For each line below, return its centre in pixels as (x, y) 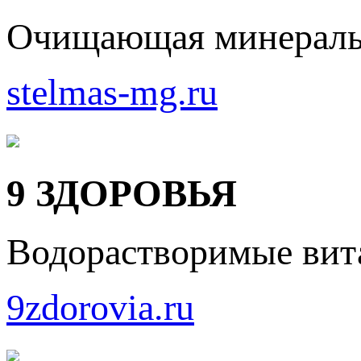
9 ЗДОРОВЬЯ (122, 193)
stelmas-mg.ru (112, 93)
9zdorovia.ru (100, 307)
